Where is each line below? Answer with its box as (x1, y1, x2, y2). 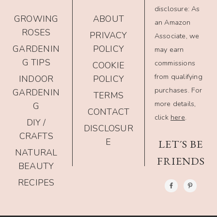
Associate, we (154, 31, 200, 41)
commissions (154, 58, 196, 68)
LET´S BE (158, 137, 203, 152)
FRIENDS (156, 154, 205, 169)
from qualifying (154, 72, 202, 82)
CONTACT (87, 106, 130, 118)
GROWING (14, 13, 59, 25)
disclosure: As (154, 4, 200, 14)
